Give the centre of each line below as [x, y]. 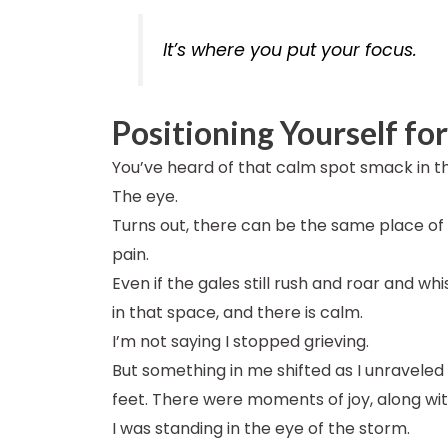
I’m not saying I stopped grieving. [240, 342]
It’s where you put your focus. [290, 49]
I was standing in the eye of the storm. [261, 429]
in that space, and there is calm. [237, 313]
